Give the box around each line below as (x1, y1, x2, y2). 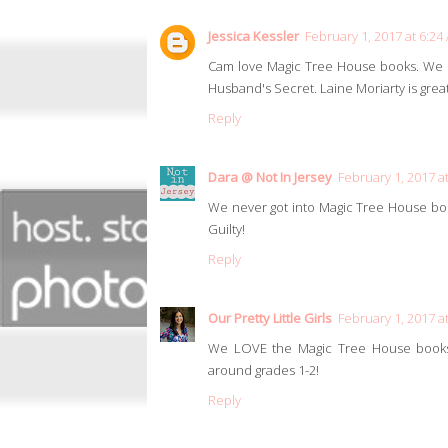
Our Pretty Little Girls (208, 309, 332, 328)
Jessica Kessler (208, 27, 299, 46)
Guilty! (208, 220, 245, 239)
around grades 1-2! (208, 361, 319, 380)
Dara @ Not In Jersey (208, 168, 332, 187)
